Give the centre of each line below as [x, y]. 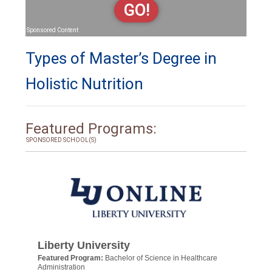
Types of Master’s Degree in [121, 58]
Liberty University [84, 245]
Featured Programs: [91, 129]
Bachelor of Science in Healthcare [161, 258]
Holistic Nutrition [84, 84]
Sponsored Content [53, 30]
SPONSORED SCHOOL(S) [61, 140]
